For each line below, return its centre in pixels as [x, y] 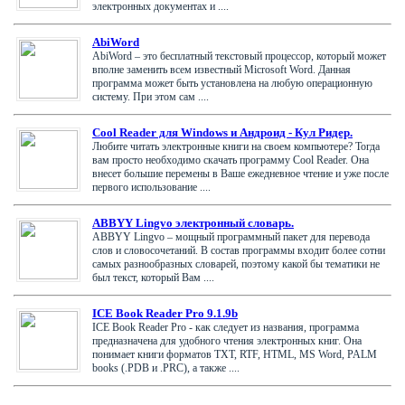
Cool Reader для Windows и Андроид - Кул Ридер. [222, 132]
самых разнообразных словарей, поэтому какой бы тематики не [236, 264]
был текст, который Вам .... [153, 277]
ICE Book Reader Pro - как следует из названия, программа [226, 327]
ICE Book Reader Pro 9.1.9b [165, 313]
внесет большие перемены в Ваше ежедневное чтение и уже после [240, 173]
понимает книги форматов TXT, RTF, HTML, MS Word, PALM [235, 354]
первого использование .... [151, 187]
